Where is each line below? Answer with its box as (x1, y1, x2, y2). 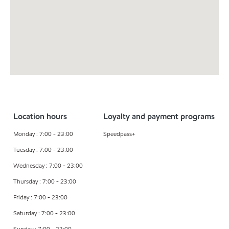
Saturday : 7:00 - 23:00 (13, 208, 75, 217)
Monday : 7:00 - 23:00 (13, 129, 73, 138)
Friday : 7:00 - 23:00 (13, 192, 67, 201)
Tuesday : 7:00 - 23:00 (13, 145, 73, 154)
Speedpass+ (103, 129, 135, 138)
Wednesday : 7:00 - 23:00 (13, 161, 83, 170)
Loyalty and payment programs (103, 110, 215, 122)
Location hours (13, 110, 67, 122)
